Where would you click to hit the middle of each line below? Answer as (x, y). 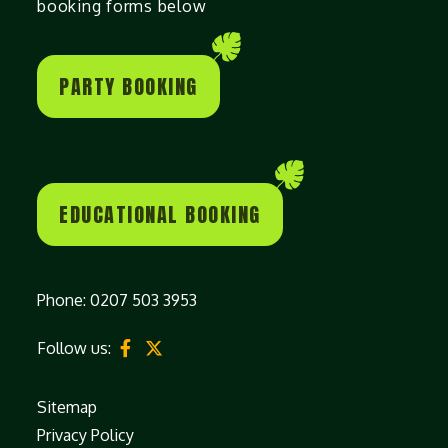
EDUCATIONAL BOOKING (160, 214)
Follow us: (76, 348)
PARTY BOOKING (128, 86)
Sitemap (67, 407)
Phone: (63, 300)
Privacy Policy (85, 435)
